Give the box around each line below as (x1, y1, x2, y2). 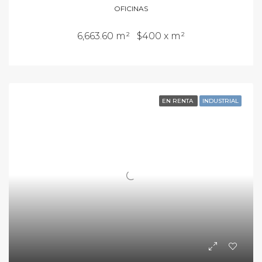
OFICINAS (114, 4, 148, 13)
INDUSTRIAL (202, 97, 239, 105)
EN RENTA (162, 97, 195, 105)
